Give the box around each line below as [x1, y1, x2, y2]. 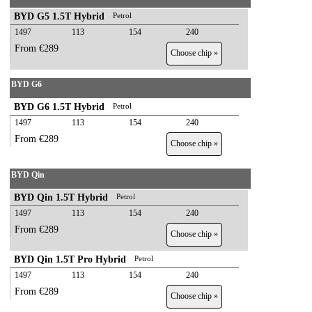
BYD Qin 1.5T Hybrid [14, 192, 108, 203]
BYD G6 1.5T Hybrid [14, 102, 104, 112]
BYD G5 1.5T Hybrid [14, 11, 104, 22]
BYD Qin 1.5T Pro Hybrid [14, 254, 126, 265]
